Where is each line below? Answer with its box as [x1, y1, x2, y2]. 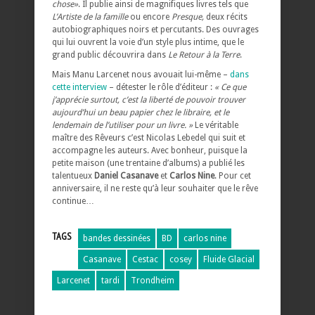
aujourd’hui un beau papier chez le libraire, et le [52, 108, 229, 118]
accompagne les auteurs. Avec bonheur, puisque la [52, 146, 247, 156]
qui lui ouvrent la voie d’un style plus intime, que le [52, 37, 244, 48]
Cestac [132, 255, 158, 265]
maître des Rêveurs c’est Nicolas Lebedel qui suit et [52, 133, 245, 143]
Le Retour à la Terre [168, 50, 240, 60]
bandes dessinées [83, 233, 150, 244]
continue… [52, 196, 94, 207]
